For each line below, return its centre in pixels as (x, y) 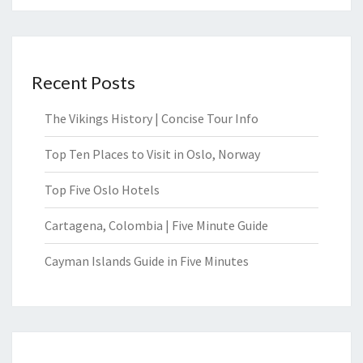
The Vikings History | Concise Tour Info (152, 118)
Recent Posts (83, 82)
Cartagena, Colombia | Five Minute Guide (156, 225)
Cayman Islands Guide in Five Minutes (147, 261)
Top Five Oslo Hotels (102, 189)
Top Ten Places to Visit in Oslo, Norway (152, 154)
